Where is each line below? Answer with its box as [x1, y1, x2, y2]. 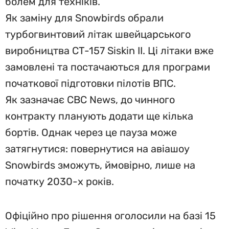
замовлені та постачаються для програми [5, 61, 210, 73]
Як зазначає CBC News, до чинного [5, 94, 175, 106]
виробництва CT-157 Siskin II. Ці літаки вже [5, 44, 214, 57]
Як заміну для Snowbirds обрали [5, 12, 164, 24]
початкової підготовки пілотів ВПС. [5, 77, 176, 89]
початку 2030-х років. [5, 175, 114, 188]
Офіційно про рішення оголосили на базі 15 [5, 210, 216, 222]
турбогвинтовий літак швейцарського [5, 28, 191, 40]
